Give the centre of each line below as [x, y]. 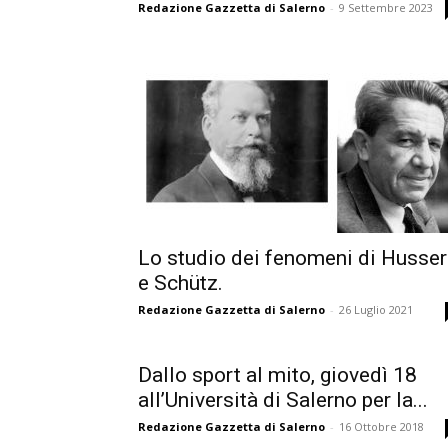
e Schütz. [180, 283]
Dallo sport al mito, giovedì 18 [277, 375]
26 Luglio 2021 [376, 309]
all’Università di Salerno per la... [283, 400]
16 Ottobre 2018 [381, 426]
